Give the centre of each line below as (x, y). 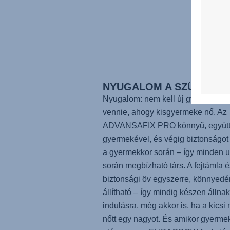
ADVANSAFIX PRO (139, 126)
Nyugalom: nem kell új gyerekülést (165, 99)
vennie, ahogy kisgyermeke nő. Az (165, 112)
